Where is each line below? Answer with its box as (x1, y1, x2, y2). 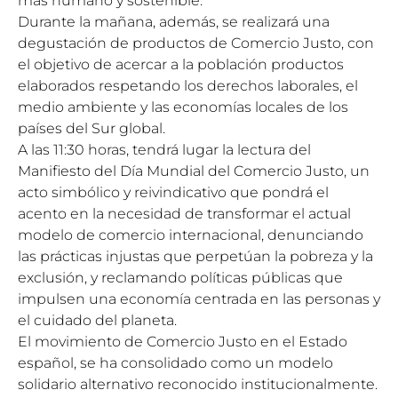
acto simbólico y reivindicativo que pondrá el (18, 184, 329, 201)
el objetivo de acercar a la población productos (18, 56, 344, 73)
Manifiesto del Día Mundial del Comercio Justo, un (18, 163, 370, 179)
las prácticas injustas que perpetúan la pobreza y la (18, 248, 373, 265)
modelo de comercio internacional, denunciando (18, 227, 363, 243)
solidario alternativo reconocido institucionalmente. (18, 376, 378, 393)
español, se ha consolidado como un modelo (18, 354, 333, 371)
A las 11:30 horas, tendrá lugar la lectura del (18, 141, 311, 158)
